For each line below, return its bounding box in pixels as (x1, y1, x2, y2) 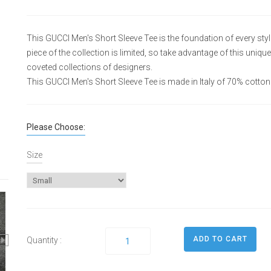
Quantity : (27, 235, 62, 245)
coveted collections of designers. (27, 62, 152, 72)
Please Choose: (27, 122, 85, 132)
